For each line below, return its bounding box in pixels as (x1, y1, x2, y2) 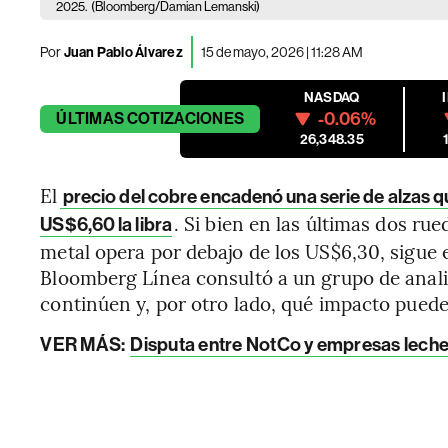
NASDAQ (304, 89, 360, 106)
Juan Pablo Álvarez (63, 43, 183, 61)
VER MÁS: (40, 333, 129, 356)
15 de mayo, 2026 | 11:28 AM (200, 43, 363, 60)
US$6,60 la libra (40, 213, 172, 236)
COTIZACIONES (127, 109, 245, 128)
